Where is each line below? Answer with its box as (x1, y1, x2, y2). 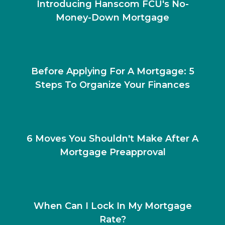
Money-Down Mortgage (56, 12, 169, 23)
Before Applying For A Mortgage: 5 (31, 65, 194, 77)
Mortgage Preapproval (59, 146, 166, 158)
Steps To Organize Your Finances (35, 79, 190, 90)
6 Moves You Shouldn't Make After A (27, 133, 198, 144)
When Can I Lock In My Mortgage (33, 200, 192, 211)
